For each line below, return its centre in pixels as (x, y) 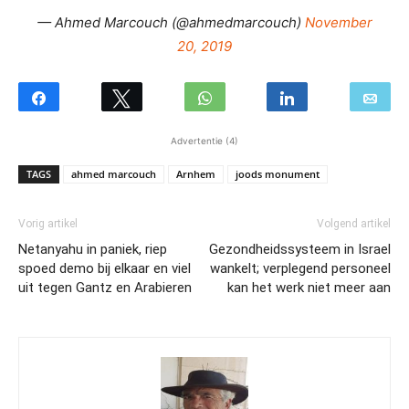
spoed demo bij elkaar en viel (105, 268)
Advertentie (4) (204, 140)
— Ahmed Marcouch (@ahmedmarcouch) (171, 22)
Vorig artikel (48, 223)
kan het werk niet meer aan (309, 287)
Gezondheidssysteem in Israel (300, 249)
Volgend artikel (354, 223)
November (338, 22)
